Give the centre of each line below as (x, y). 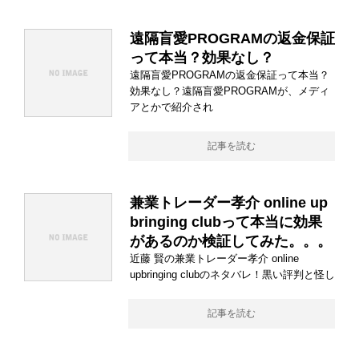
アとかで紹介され (171, 107)
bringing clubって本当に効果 (226, 222)
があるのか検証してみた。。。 (231, 241)
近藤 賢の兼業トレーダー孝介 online (214, 258)
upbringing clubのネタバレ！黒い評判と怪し (232, 274)
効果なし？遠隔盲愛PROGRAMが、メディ (230, 91)
